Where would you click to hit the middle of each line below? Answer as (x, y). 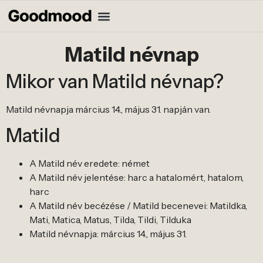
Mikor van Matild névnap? (115, 81)
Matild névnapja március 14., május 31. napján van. (108, 109)
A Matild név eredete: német (90, 163)
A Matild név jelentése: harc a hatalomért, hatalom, (136, 178)
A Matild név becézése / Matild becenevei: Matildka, (138, 206)
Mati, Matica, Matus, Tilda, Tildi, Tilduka (110, 220)
